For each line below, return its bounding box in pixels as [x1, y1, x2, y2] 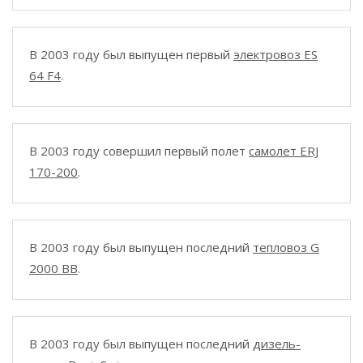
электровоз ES [233, 46, 318, 62]
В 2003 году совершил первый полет [29, 143, 249, 159]
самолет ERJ [249, 143, 318, 159]
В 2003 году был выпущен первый [29, 46, 233, 62]
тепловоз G [253, 239, 319, 255]
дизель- [253, 335, 301, 352]
